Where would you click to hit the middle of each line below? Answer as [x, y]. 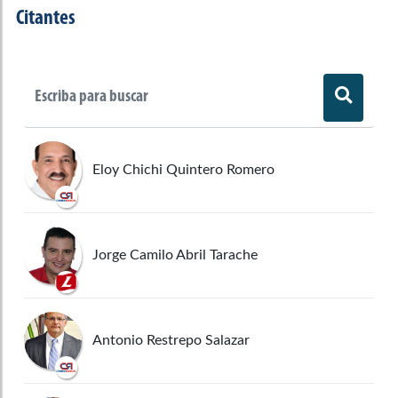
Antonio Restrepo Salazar [171, 341]
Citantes [46, 18]
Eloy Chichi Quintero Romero [183, 170]
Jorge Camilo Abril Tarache [175, 255]
